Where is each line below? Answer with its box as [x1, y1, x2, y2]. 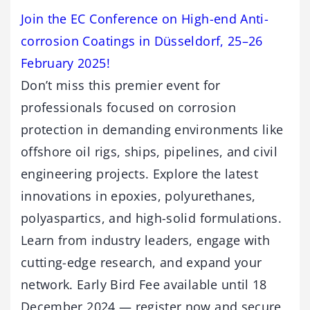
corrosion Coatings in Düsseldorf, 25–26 [21, 33, 263, 50]
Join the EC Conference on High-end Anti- [21, 10, 269, 28]
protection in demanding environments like [21, 121, 284, 138]
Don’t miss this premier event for [21, 77, 221, 94]
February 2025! [21, 55, 110, 72]
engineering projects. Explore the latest [21, 165, 259, 183]
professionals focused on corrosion [21, 99, 236, 116]
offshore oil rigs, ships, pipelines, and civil [21, 143, 278, 161]
